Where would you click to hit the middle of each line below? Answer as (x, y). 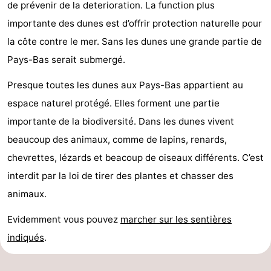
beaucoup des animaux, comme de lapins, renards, (117, 139)
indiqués (26, 237)
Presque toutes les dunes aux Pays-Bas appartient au (125, 85)
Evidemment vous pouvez (64, 219)
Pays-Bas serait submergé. (66, 59)
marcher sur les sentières (176, 219)
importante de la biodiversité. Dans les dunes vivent (121, 121)
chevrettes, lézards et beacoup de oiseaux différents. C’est (135, 157)
